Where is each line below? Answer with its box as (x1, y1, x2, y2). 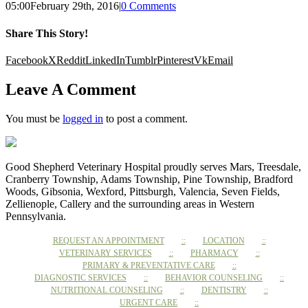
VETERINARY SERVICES (58, 247, 152, 258)
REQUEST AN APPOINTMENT (52, 235, 164, 245)
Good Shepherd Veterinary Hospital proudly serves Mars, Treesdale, (5, 160, 301, 173)
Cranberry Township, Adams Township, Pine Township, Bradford (5, 173, 293, 185)
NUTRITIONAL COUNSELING (50, 285, 163, 295)
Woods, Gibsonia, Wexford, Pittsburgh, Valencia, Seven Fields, (5, 185, 280, 197)
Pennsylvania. (5, 210, 66, 222)
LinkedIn (85, 54, 125, 66)
